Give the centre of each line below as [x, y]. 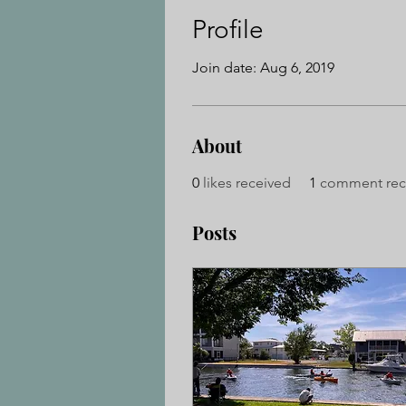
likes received [247, 183]
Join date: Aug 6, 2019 [263, 68]
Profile [228, 29]
